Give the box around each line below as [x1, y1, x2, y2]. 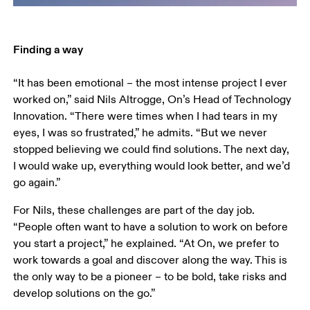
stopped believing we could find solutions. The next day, [13, 142, 293, 156]
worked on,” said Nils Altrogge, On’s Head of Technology [13, 92, 295, 107]
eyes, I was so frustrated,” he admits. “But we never [13, 125, 271, 140]
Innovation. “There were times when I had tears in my [13, 109, 281, 123]
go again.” [13, 175, 61, 190]
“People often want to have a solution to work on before [13, 219, 291, 234]
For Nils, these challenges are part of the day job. [13, 203, 258, 217]
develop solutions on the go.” [13, 286, 156, 300]
